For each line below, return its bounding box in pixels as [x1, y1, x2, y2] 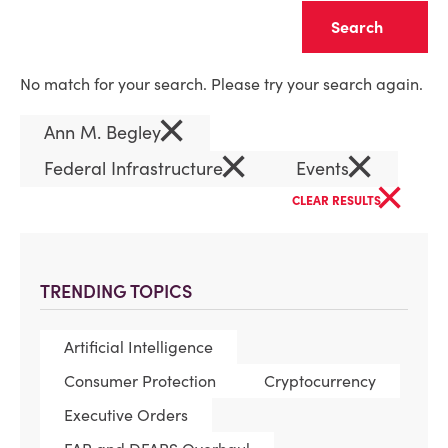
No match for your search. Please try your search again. [20, 74, 423, 94]
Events [296, 157, 354, 180]
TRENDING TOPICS [40, 280, 192, 303]
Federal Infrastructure [44, 157, 228, 180]
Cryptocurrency [264, 371, 376, 391]
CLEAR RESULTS [292, 193, 384, 208]
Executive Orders [64, 405, 188, 425]
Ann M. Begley [44, 121, 166, 144]
